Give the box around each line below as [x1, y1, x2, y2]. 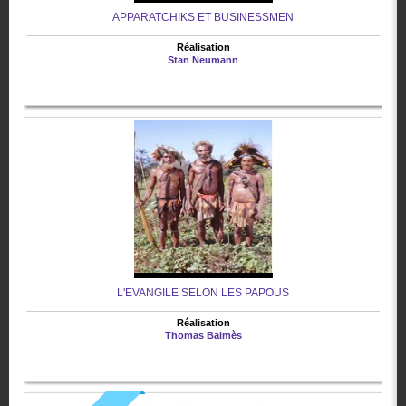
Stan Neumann [168, 54, 238, 66]
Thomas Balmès [164, 330, 242, 342]
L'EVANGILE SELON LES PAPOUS [117, 286, 289, 300]
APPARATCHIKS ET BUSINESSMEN [112, 11, 294, 24]
